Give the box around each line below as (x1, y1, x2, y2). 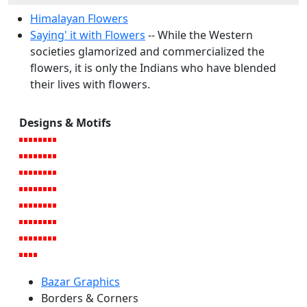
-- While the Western (145, 27, 253, 43)
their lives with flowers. (30, 77, 150, 93)
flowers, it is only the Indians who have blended (30, 60, 276, 76)
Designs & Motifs (19, 115, 111, 131)
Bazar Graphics (41, 274, 120, 290)
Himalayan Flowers (30, 11, 128, 27)
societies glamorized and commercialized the (30, 44, 265, 60)
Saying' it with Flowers (30, 27, 145, 43)
